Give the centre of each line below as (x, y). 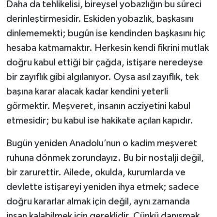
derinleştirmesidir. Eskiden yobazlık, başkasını (100, 19)
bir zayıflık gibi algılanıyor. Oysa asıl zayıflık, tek (102, 77)
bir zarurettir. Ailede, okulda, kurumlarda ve (96, 172)
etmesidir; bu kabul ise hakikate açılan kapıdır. (100, 120)
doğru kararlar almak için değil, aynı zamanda (98, 201)
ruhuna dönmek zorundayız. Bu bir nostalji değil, (105, 158)
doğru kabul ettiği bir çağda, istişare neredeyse (104, 62)
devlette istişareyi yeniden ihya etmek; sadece (102, 187)
